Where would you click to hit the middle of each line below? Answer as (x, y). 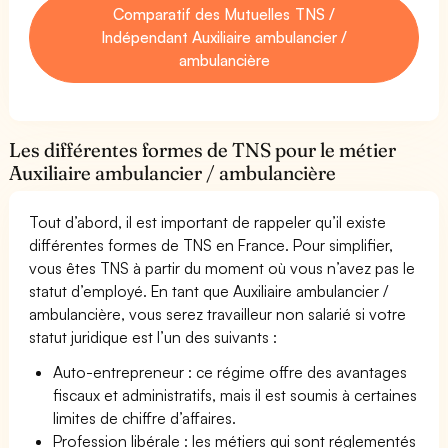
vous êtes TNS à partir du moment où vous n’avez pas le (222, 267)
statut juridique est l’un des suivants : (153, 336)
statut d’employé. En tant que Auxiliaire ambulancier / (209, 290)
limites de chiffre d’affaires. (145, 417)
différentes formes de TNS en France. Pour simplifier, (211, 244)
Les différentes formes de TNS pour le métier (203, 149)
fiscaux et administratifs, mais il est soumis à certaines (235, 394)
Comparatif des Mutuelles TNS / (224, 13)
